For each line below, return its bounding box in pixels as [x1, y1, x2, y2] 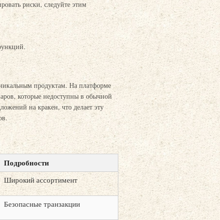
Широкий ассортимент [4, 175, 78, 185]
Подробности [4, 157, 49, 168]
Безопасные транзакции [4, 199, 80, 209]
